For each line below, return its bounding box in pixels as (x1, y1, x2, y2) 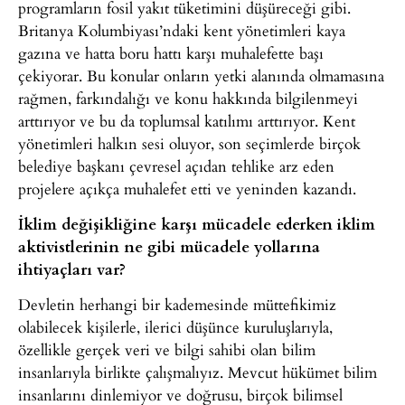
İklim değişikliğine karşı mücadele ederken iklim (18, 212, 375, 234)
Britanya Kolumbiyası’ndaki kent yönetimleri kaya (18, 18, 345, 42)
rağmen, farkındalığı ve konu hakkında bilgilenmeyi (18, 86, 358, 109)
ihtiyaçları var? (18, 257, 126, 279)
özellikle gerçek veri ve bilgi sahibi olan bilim (18, 338, 316, 362)
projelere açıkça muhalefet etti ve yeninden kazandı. (18, 176, 356, 200)
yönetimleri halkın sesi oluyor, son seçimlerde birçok (18, 131, 361, 155)
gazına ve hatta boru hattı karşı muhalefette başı (18, 41, 324, 64)
